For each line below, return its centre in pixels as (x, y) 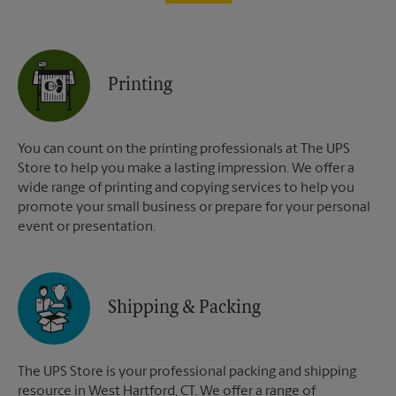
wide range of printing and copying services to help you (186, 189)
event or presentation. (87, 228)
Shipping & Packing (184, 309)
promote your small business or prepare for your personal (194, 208)
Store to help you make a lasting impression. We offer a (186, 169)
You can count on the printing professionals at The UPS (184, 150)
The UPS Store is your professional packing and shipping (187, 373)
